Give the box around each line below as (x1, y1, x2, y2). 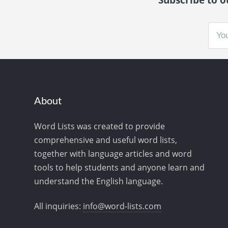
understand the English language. (34, 175, 163, 187)
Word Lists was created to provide (34, 120, 165, 132)
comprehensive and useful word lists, (34, 134, 178, 146)
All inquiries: (34, 201, 83, 212)
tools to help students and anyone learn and (34, 161, 205, 173)
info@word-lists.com (83, 201, 162, 212)
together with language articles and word (34, 148, 192, 159)
